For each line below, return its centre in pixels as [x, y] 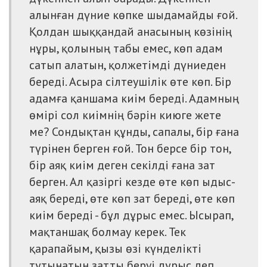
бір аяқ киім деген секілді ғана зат [122, 165]
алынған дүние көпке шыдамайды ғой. [133, 15]
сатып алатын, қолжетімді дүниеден [128, 65]
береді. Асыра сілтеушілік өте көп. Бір [130, 81]
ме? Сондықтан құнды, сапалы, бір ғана [134, 131]
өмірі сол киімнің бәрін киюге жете [125, 115]
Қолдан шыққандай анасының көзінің [131, 31]
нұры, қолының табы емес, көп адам [126, 48]
